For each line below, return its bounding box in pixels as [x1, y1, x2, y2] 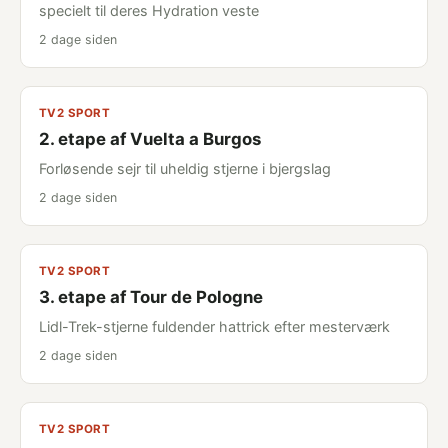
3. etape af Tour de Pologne [39, 287, 263, 307]
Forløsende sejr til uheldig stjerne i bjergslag [39, 160, 331, 177]
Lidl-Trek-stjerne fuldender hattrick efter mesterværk [39, 318, 390, 335]
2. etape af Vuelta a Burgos [39, 129, 261, 149]
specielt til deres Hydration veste [39, 2, 259, 19]
